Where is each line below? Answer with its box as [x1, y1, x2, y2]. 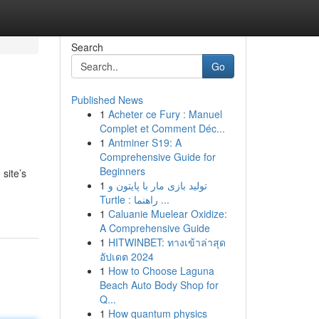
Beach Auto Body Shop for [99, 278, 219, 292]
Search [70, 40, 103, 54]
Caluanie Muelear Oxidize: [108, 206, 227, 221]
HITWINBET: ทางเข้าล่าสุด [108, 235, 226, 249]
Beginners [99, 164, 145, 178]
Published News [70, 93, 143, 107]
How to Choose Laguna [108, 263, 214, 278]
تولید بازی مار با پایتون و [108, 178, 207, 192]
